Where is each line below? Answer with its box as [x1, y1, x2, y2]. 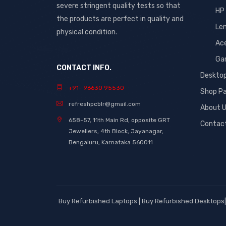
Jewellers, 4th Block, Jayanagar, [69, 128, 163, 135]
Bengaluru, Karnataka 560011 [69, 139, 153, 146]
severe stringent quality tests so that [56, 2, 181, 10]
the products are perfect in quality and [56, 15, 184, 23]
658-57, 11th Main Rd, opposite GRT [69, 117, 170, 124]
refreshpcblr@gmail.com [69, 100, 141, 107]
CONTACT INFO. [56, 64, 111, 72]
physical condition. [56, 28, 117, 36]
